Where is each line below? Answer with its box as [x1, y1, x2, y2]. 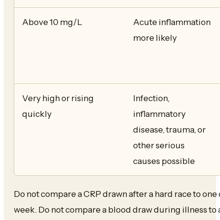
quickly [22, 108, 52, 119]
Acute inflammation [133, 16, 211, 27]
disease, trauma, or [133, 124, 206, 135]
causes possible [133, 155, 195, 166]
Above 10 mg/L [22, 16, 82, 27]
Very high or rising [22, 92, 94, 103]
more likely [133, 32, 177, 43]
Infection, [133, 92, 169, 103]
